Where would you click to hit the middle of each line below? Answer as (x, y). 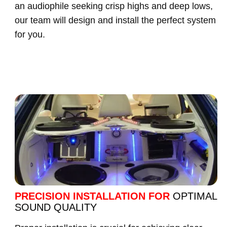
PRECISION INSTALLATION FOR (94, 196)
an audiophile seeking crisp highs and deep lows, (114, 6)
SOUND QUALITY (56, 207)
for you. (30, 34)
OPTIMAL (195, 196)
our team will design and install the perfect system (115, 20)
